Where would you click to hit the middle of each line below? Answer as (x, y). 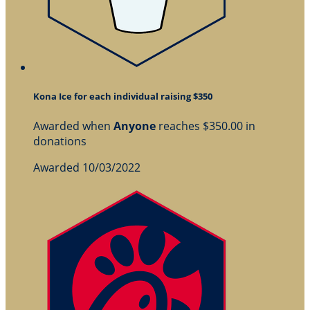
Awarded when (73, 126)
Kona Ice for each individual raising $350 (123, 97)
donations (60, 141)
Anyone (135, 126)
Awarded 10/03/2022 (87, 167)
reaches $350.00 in (206, 126)
